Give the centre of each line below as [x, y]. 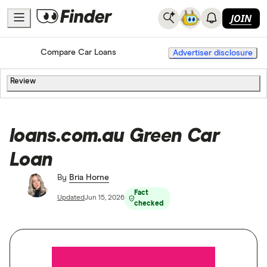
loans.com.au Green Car [114, 136]
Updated [71, 198]
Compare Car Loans [78, 53]
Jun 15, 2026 [105, 198]
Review [23, 81]
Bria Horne [89, 177]
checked [149, 204]
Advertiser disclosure [213, 53]
